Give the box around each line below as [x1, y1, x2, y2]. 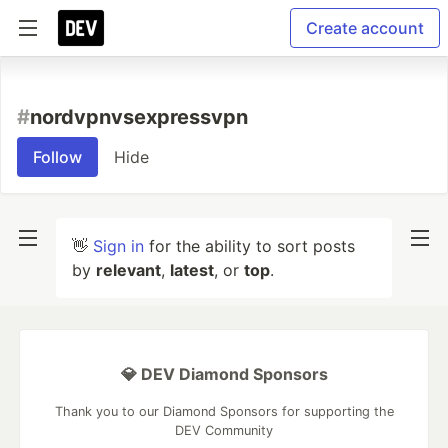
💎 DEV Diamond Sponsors [120, 364, 328, 384]
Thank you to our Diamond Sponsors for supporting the [54, 404, 394, 419]
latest [170, 260, 214, 280]
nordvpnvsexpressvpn [30, 105, 248, 129]
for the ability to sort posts [144, 236, 355, 256]
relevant [96, 260, 161, 280]
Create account [306, 18, 424, 38]
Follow [33, 147, 82, 167]
